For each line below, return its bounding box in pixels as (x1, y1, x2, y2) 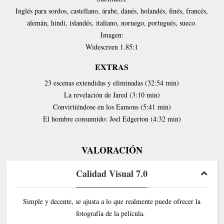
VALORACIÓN (81, 143, 142, 157)
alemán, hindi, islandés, (26, 18, 96, 28)
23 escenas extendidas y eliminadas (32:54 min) (44, 77, 179, 87)
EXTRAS (95, 60, 129, 73)
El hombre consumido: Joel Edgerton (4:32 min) (42, 113, 181, 123)
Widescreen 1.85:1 (85, 42, 138, 52)
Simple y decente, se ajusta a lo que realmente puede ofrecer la (23, 196, 201, 206)
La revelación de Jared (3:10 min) (63, 89, 160, 99)
